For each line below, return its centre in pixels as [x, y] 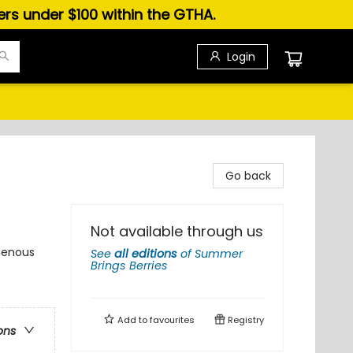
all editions [146, 254]
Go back [248, 176]
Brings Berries [129, 266]
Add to [132, 320]
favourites [172, 320]
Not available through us [177, 231]
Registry [245, 320]
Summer [219, 254]
